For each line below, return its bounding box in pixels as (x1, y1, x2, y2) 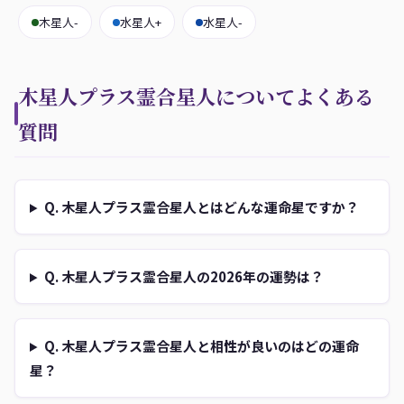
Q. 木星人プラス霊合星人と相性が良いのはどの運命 (43, 336, 359, 355)
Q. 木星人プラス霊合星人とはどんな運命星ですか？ (43, 197, 359, 216)
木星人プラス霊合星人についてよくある (18, 82, 374, 110)
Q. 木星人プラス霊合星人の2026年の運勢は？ (43, 267, 324, 286)
